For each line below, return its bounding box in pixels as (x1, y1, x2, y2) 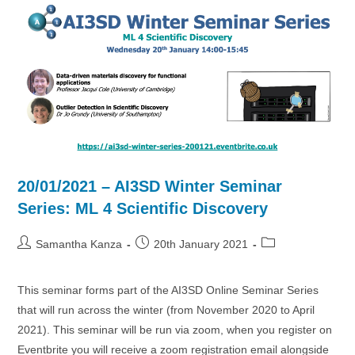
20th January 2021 (154, 237, 249, 250)
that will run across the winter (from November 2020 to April (17, 303, 315, 316)
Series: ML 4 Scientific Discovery (17, 199, 269, 217)
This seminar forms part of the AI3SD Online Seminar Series (17, 283, 319, 296)
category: (261, 252, 308, 265)
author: (17, 252, 53, 265)
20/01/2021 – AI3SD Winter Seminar (17, 177, 283, 195)
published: (135, 252, 187, 265)
